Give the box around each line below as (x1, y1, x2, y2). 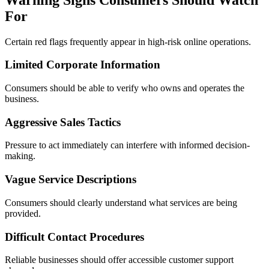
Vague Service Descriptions (5, 173, 136, 186)
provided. (5, 208, 41, 219)
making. (5, 151, 35, 162)
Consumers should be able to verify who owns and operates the (5, 83, 244, 93)
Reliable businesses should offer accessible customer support (5, 255, 234, 265)
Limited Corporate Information (5, 58, 160, 71)
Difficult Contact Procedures (5, 230, 144, 243)
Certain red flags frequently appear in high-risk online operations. (5, 36, 251, 47)
